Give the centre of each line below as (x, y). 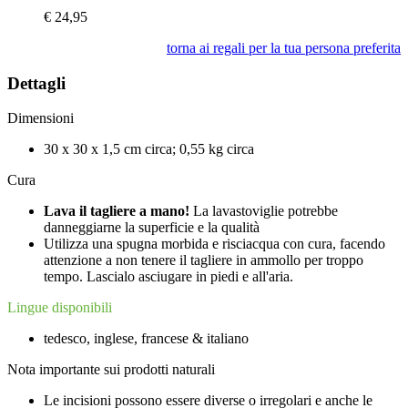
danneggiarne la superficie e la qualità (152, 228)
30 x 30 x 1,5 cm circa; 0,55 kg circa (149, 149)
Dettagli (36, 83)
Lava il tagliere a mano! (117, 211)
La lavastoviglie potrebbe (264, 211)
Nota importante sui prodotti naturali (111, 370)
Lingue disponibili (60, 308)
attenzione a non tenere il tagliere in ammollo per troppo (204, 260)
